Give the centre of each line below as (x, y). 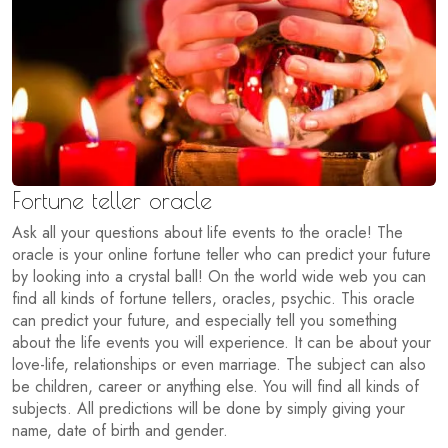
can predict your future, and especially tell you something (204, 320)
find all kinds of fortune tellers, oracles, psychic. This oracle (213, 298)
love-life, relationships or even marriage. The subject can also (219, 364)
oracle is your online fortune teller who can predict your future (221, 254)
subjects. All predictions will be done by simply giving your (208, 408)
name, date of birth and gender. (120, 430)
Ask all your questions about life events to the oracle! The (207, 232)
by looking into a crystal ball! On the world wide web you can (219, 276)
